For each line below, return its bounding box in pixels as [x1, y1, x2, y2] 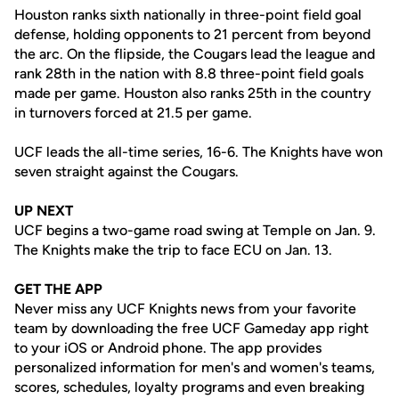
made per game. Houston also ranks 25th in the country [14, 85, 371, 102]
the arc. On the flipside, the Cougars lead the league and [14, 45, 375, 62]
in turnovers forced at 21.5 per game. [14, 104, 252, 121]
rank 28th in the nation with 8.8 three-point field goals [14, 65, 363, 82]
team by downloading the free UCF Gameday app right [14, 320, 369, 337]
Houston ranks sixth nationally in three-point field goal [14, 6, 362, 23]
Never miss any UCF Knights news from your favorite [14, 300, 356, 317]
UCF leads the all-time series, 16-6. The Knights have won [14, 143, 383, 160]
